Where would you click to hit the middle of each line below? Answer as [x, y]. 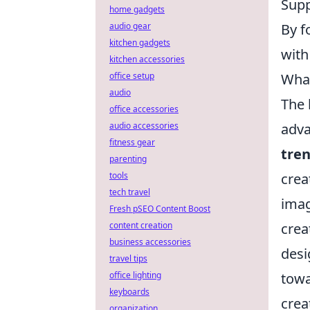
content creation [141, 225]
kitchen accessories [147, 59]
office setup [132, 76]
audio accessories [144, 126]
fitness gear [132, 142]
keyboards [129, 292]
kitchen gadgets [140, 43]
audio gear [130, 26]
